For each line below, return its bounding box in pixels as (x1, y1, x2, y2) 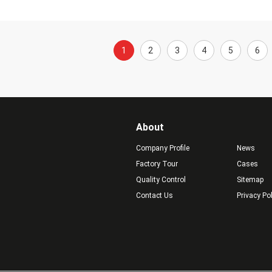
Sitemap (236, 175, 263, 184)
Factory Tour (136, 160, 178, 168)
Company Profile (136, 144, 189, 152)
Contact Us (136, 191, 173, 200)
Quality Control (136, 175, 186, 184)
